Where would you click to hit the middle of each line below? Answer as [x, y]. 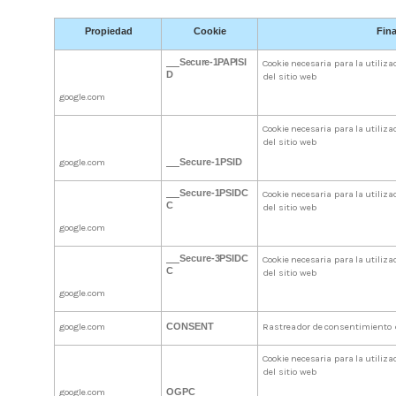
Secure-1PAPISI [213, 61]
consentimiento [358, 326]
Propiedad [108, 30]
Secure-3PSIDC [214, 258]
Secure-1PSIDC [214, 192]
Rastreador [286, 326]
